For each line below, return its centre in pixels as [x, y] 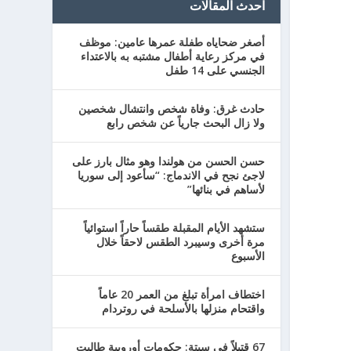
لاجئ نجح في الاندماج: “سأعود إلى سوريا [171, 175]
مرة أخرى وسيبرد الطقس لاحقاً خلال [180, 242]
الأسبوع [248, 256]
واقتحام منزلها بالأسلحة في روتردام [183, 308]
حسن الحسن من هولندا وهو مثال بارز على [168, 161]
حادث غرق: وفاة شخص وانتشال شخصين [171, 109]
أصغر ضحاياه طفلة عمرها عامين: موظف [172, 42]
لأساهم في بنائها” [226, 189]
